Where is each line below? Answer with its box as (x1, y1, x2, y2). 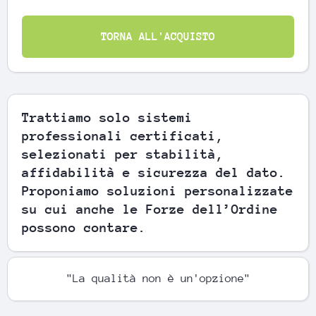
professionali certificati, (22, 128, 224, 144)
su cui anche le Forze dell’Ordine (22, 202, 278, 217)
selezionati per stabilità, (22, 147, 224, 162)
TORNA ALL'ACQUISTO (101, 30, 215, 43)
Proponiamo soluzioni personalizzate (22, 183, 293, 199)
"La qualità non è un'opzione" (66, 272, 250, 286)
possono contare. (22, 220, 146, 236)
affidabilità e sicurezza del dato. (22, 165, 286, 181)
